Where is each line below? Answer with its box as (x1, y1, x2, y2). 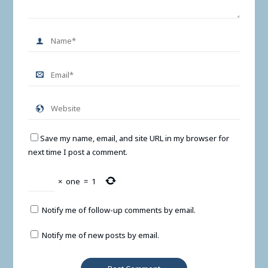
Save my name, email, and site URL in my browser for (39, 132, 229, 144)
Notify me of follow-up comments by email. (41, 204, 196, 215)
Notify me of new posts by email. (41, 230, 159, 241)
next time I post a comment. (28, 146, 127, 157)
